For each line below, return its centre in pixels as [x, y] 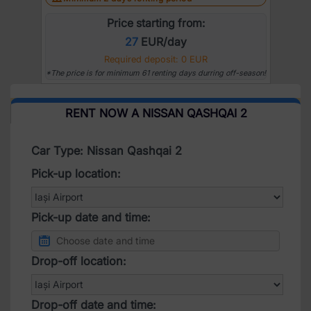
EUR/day [162, 41]
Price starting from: [155, 23]
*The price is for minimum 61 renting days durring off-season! [155, 73]
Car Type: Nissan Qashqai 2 [107, 150]
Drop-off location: [79, 261]
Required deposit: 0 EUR [155, 59]
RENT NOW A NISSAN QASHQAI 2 [156, 113]
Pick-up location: [76, 173]
